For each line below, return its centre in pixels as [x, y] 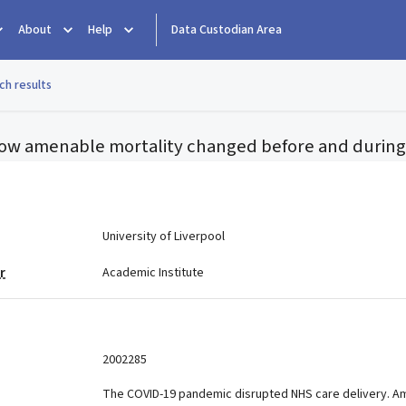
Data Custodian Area [227, 30]
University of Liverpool [163, 236]
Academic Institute [153, 272]
